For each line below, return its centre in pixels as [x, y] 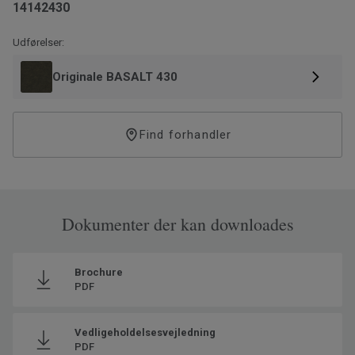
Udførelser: [38, 42]
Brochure [99, 272]
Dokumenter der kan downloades [177, 223]
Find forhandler [185, 134]
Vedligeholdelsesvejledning [145, 332]
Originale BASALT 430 [115, 76]
